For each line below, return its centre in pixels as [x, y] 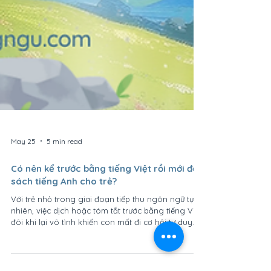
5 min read [64, 189]
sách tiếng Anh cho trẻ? [64, 230]
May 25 [23, 189]
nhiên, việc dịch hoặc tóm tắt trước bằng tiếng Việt [106, 259]
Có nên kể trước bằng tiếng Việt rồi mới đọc [107, 217]
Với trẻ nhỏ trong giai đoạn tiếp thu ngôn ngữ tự [102, 247]
